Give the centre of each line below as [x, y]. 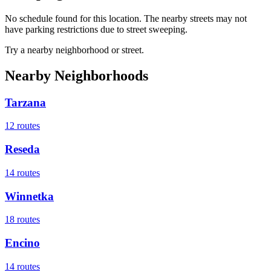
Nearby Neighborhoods [77, 75]
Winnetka [29, 196]
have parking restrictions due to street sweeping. [96, 29]
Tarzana [25, 102]
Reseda [22, 149]
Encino [22, 243]
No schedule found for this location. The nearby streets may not [126, 18]
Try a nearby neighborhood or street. [74, 50]
